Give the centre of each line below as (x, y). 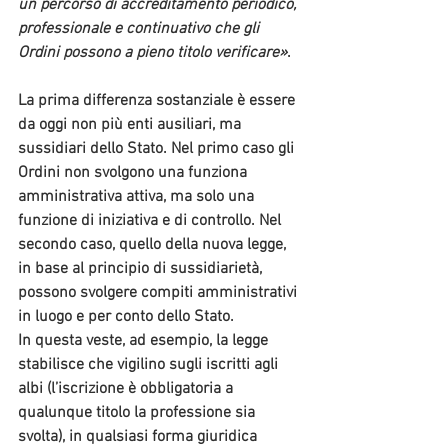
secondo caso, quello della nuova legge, (154, 245)
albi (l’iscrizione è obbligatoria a (127, 389)
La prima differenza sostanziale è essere (158, 101)
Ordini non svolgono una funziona (134, 173)
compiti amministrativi (221, 293)
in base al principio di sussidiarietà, (142, 269)
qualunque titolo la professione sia (138, 413)
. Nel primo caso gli (230, 149)
